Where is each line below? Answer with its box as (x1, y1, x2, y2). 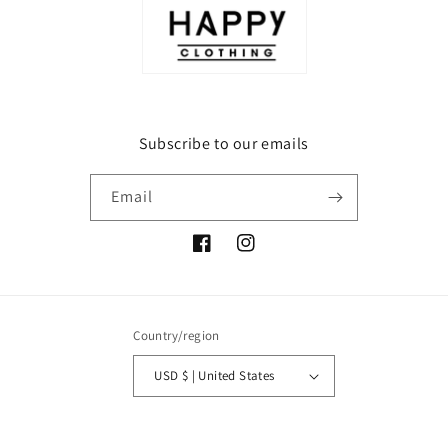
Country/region (133, 326, 220, 344)
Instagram (236, 244, 303, 263)
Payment (34, 414, 93, 434)
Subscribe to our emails (139, 132, 309, 154)
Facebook (192, 244, 255, 263)
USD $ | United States (181, 367, 275, 385)
